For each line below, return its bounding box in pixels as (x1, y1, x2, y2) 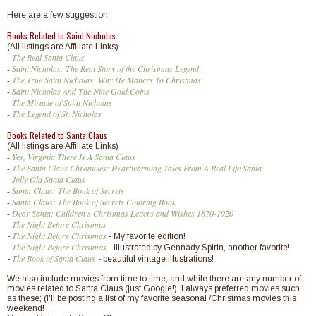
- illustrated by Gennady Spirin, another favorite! (107, 242, 290, 253)
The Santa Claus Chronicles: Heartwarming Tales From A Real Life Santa (12, 162, 262, 174)
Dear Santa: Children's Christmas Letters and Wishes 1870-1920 (12, 207, 233, 219)
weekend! (7, 303, 44, 313)
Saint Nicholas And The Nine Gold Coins (12, 85, 150, 97)
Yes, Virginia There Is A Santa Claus (12, 150, 135, 162)
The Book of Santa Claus (10, 252, 95, 264)
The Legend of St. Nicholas (12, 107, 102, 119)
